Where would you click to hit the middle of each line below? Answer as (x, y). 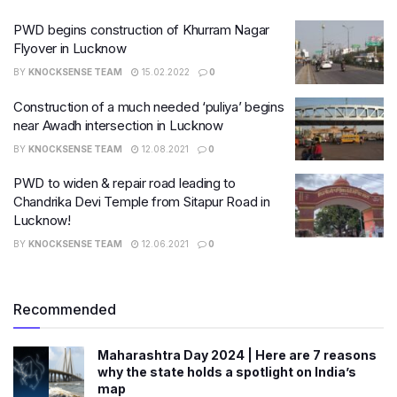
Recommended (65, 309)
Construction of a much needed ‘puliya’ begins (149, 106)
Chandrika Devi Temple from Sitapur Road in (142, 202)
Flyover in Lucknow (70, 48)
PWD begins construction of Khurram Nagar (141, 30)
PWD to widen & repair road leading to (125, 183)
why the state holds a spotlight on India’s (227, 372)
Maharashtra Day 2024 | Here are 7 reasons (237, 355)
